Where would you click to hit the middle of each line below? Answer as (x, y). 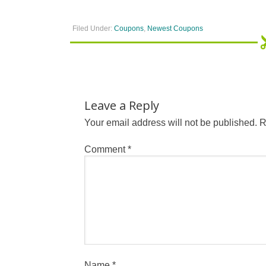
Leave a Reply (122, 105)
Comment (106, 149)
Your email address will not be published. (171, 123)
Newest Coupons (175, 28)
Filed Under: (93, 28)
